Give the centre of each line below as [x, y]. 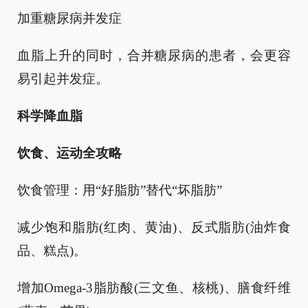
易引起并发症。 [63, 79]
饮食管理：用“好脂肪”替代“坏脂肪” [120, 190]
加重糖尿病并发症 [69, 18]
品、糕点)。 [52, 251]
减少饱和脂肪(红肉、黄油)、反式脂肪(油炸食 [154, 227]
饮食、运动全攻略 [69, 153]
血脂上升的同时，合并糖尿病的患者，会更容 [154, 55]
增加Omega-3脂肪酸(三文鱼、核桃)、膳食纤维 [154, 288]
